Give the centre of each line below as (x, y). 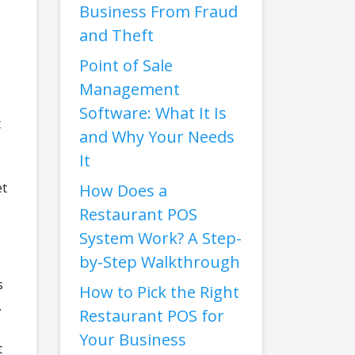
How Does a (123, 191)
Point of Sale (126, 65)
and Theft (116, 35)
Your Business (133, 340)
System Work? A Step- (160, 238)
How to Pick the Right (159, 292)
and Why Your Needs (157, 137)
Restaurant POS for (152, 316)
